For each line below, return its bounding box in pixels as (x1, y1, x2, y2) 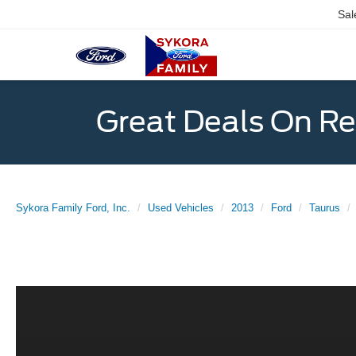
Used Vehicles (148, 202, 214, 214)
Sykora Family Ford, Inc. (16, 202, 130, 214)
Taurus (309, 202, 340, 214)
